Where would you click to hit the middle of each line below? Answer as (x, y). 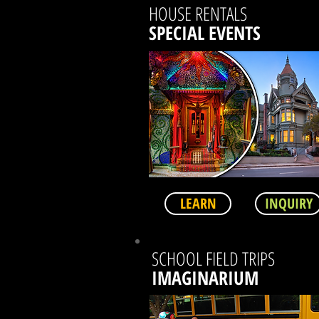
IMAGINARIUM (205, 278)
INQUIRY (288, 203)
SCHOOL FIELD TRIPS (213, 258)
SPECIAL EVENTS (205, 33)
